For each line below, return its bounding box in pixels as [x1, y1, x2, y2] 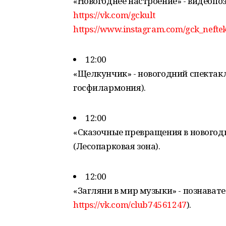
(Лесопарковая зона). [73, 140, 160, 152]
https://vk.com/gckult [73, 9, 155, 21]
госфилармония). [73, 82, 146, 93]
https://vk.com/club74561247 [73, 199, 187, 210]
